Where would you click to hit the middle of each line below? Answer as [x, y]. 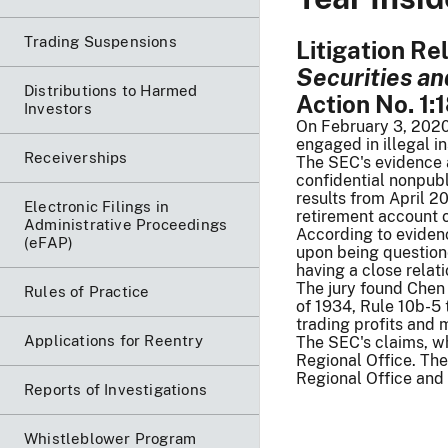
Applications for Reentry [113, 340]
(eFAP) [49, 242]
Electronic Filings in [97, 206]
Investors [58, 108]
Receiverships [76, 157]
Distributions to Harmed [111, 90]
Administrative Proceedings [126, 224]
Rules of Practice [87, 291]
